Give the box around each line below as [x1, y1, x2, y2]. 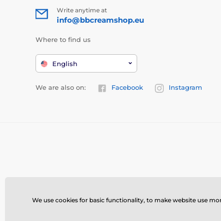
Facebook [111, 83, 143, 92]
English [52, 60, 77, 68]
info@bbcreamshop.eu [57, 15, 144, 25]
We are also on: [36, 83, 86, 92]
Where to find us [36, 35, 91, 43]
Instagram [169, 83, 202, 92]
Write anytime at [57, 6, 107, 14]
